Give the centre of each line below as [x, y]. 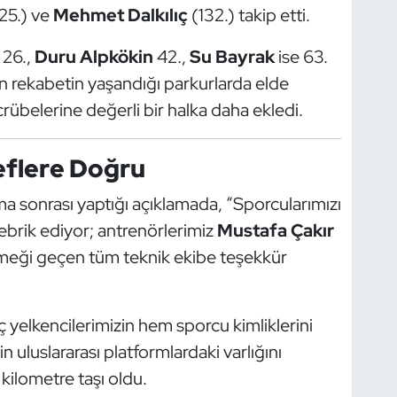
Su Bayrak [232, 56]
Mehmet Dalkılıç [120, 15]
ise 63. [301, 56]
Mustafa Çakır [275, 231]
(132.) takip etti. [249, 15]
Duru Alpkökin [93, 56]
